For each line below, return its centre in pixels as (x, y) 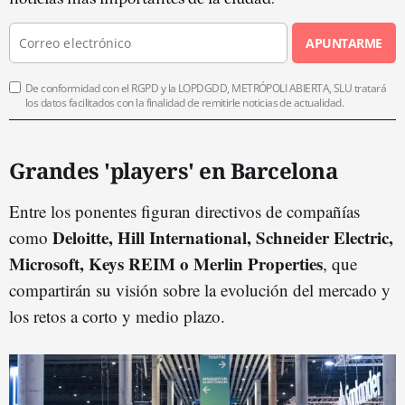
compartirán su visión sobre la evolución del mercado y (200, 290)
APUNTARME (344, 43)
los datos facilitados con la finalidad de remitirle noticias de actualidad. (185, 103)
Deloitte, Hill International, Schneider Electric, (223, 237)
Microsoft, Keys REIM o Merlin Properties (166, 264)
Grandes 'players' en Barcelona (173, 170)
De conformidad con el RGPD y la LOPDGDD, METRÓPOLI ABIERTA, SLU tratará (206, 88)
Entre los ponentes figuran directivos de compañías (184, 211)
